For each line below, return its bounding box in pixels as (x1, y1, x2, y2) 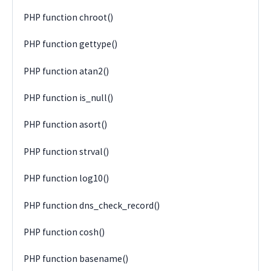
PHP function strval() (24, 145, 109, 157)
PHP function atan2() (24, 65, 109, 77)
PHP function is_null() (24, 92, 114, 104)
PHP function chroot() (24, 11, 114, 23)
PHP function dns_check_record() (24, 199, 160, 211)
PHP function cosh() (24, 226, 105, 238)
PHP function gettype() (24, 38, 118, 50)
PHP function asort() (24, 119, 108, 131)
